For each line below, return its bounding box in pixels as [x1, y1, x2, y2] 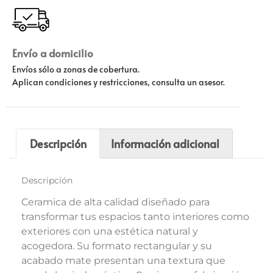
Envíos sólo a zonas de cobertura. [12, 63, 140, 75]
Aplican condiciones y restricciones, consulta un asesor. [12, 76, 225, 88]
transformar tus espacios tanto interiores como [21, 211, 249, 222]
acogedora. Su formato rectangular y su [21, 240, 212, 252]
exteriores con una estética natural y [21, 225, 198, 237]
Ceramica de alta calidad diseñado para [21, 196, 210, 208]
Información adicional [110, 135, 219, 151]
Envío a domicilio [12, 45, 93, 60]
